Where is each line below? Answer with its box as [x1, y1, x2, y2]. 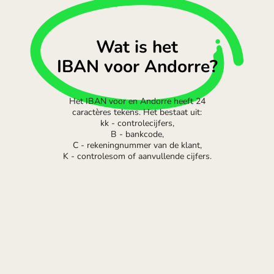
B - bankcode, [110, 128, 164, 140]
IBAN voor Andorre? [56, 54, 218, 78]
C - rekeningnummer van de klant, [72, 139, 202, 151]
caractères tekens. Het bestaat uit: [72, 106, 202, 118]
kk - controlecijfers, [100, 117, 174, 129]
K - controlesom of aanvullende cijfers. [62, 150, 212, 162]
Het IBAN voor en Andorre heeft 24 [68, 95, 206, 107]
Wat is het [96, 35, 178, 59]
